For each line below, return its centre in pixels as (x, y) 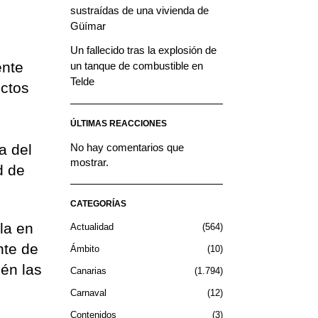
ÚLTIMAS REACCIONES (118, 123)
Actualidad (92, 226)
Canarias (88, 270)
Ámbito (84, 248)
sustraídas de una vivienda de (139, 10)
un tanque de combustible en (136, 65)
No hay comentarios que (127, 147)
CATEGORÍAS (98, 203)
